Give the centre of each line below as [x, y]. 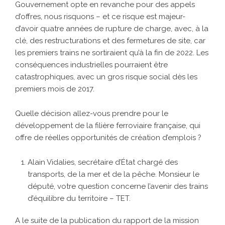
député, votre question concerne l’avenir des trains [118, 187]
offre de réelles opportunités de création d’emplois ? [108, 138]
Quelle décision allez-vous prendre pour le [92, 114]
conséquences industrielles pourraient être [91, 65]
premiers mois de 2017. [55, 89]
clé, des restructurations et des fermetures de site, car [110, 41]
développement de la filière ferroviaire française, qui [108, 126]
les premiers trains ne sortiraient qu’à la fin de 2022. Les [112, 53]
